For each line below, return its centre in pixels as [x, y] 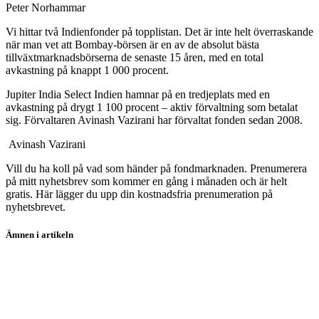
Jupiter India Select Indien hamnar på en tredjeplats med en [138, 94]
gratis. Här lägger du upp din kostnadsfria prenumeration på [139, 194]
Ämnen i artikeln [40, 235]
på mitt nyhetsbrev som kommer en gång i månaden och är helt [146, 181]
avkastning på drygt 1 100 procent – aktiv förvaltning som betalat [152, 107]
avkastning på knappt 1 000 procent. [87, 70]
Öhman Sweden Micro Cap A [73, 300]
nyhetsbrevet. [36, 206]
